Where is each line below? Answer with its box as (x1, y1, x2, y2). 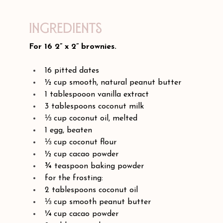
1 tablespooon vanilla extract (45, 90, 149, 99)
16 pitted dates (45, 66, 100, 75)
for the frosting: (45, 174, 104, 182)
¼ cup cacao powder (45, 210, 119, 218)
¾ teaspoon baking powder (45, 162, 144, 170)
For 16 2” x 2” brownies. (29, 42, 117, 51)
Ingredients (29, 20, 103, 36)
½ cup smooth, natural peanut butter (45, 78, 182, 87)
